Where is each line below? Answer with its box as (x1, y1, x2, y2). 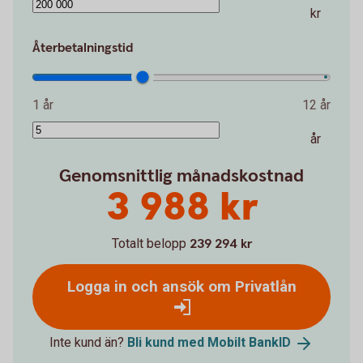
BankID (249, 335, 291, 351)
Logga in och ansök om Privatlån (66, 277, 297, 297)
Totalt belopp (111, 236, 186, 252)
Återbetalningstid (32, 40, 133, 58)
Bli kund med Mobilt (127, 335, 249, 351)
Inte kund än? (49, 335, 127, 351)
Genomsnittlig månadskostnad (59, 164, 304, 189)
